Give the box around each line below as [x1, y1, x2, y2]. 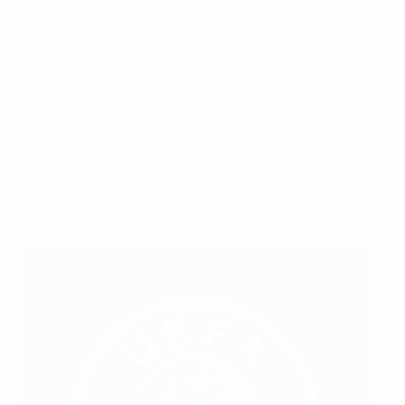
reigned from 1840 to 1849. [22, 184, 193, 204]
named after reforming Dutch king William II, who [22, 163, 343, 183]
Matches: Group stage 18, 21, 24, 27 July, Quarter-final [22, 54, 370, 74]
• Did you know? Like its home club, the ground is [22, 141, 341, 161]
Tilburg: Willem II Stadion [22, 33, 185, 52]
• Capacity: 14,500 [22, 98, 143, 118]
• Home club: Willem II [22, 119, 166, 139]
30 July [22, 76, 68, 96]
